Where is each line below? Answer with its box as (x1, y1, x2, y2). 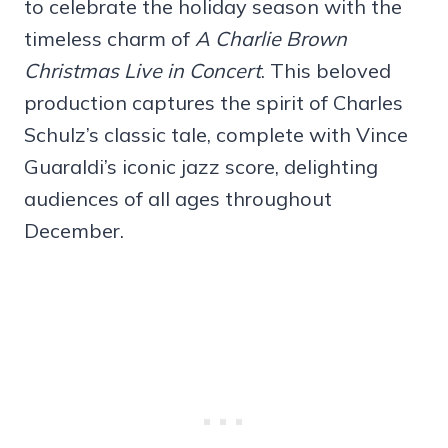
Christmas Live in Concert (24, 57, 261, 83)
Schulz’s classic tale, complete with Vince (24, 121, 408, 147)
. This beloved (261, 57, 391, 83)
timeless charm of (24, 25, 195, 51)
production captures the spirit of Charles (24, 89, 403, 115)
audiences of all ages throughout (24, 185, 332, 211)
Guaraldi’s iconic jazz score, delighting (24, 153, 378, 179)
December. (24, 217, 124, 243)
